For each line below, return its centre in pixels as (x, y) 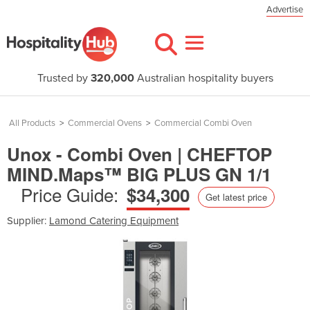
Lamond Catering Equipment (114, 220)
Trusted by (64, 78)
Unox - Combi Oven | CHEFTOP (139, 154)
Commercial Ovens (105, 123)
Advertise (285, 10)
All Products (32, 123)
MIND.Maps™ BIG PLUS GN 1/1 (139, 174)
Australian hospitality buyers (203, 78)
